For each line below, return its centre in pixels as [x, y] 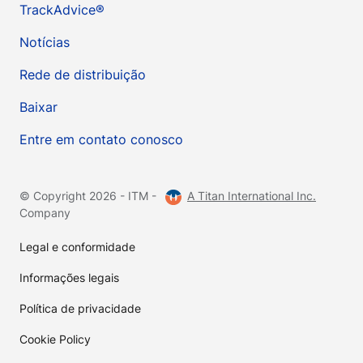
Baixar [38, 107]
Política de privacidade [80, 309]
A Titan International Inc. [252, 196]
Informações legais [69, 278]
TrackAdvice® [62, 10]
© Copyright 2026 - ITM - [90, 196]
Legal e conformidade [77, 247]
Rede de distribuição [83, 75]
